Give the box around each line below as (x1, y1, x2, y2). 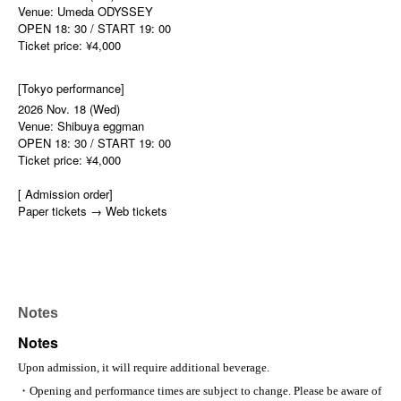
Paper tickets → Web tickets (18, 202, 167, 220)
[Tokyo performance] (18, 80, 124, 98)
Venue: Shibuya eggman (18, 117, 144, 135)
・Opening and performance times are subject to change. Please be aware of (18, 384, 381, 398)
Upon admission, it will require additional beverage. (18, 361, 269, 375)
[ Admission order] (18, 185, 113, 203)
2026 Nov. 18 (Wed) (18, 100, 120, 118)
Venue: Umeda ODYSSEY (18, 3, 153, 21)
